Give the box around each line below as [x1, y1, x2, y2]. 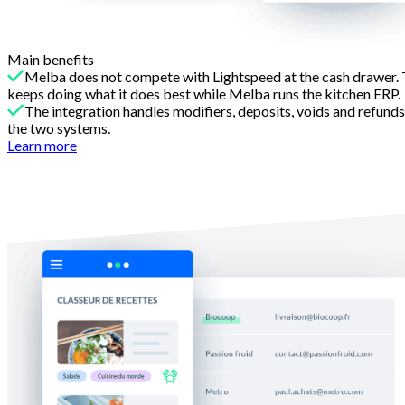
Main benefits [7, 50, 94, 68]
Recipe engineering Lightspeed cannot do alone [7, 187, 389, 208]
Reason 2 [7, 153, 63, 171]
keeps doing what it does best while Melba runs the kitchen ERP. [7, 84, 400, 102]
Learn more [7, 136, 77, 154]
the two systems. [7, 118, 110, 137]
